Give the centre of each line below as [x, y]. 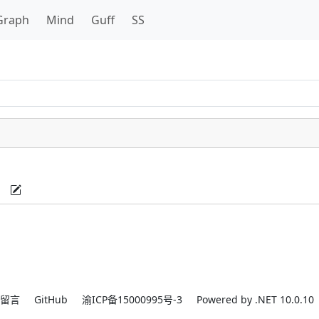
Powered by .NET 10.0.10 [255, 299]
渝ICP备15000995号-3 [132, 299]
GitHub [51, 299]
